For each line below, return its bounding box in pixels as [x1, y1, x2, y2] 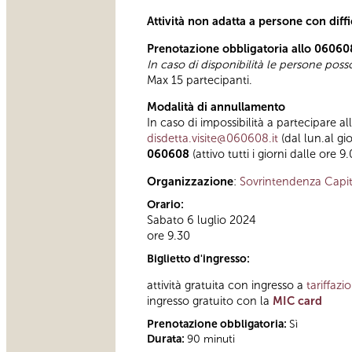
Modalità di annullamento [147, 100, 285, 115]
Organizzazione [147, 174, 233, 189]
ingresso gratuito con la [147, 294, 273, 309]
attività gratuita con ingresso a [147, 278, 306, 293]
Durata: [147, 332, 187, 346]
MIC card [273, 294, 322, 309]
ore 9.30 [147, 228, 190, 243]
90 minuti [187, 332, 235, 346]
